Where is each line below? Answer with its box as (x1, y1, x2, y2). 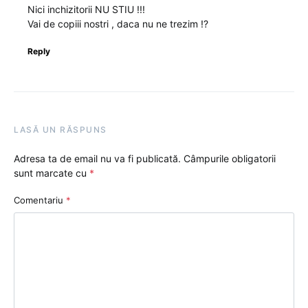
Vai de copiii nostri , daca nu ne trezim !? (27, 18, 208, 30)
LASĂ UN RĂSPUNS (14, 124, 107, 135)
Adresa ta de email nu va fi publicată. (14, 153, 181, 165)
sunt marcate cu (14, 167, 89, 179)
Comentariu (14, 195, 66, 206)
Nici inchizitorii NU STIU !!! (27, 3, 145, 16)
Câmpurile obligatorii (184, 153, 276, 165)
